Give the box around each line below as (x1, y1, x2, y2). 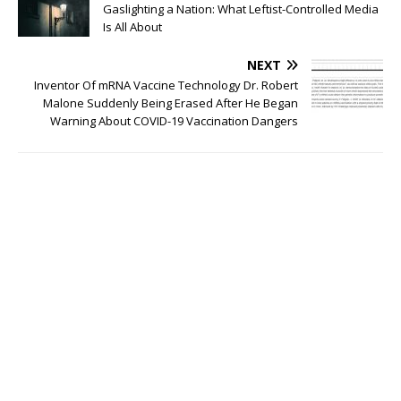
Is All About (103, 18, 162, 35)
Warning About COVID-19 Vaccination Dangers (50, 112, 298, 129)
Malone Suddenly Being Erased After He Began (43, 94, 298, 111)
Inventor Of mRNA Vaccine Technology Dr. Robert (34, 76, 298, 93)
